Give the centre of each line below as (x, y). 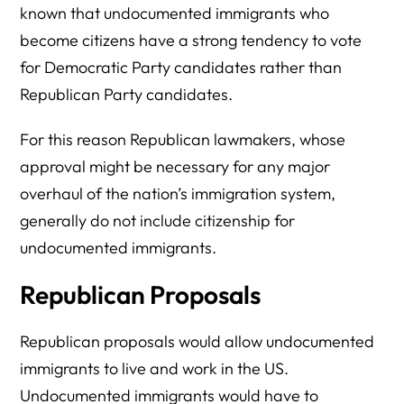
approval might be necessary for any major (175, 166)
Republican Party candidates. (127, 94)
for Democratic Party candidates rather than (181, 67)
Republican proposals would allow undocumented (197, 341)
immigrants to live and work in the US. (155, 368)
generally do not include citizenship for (158, 220)
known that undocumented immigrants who (175, 13)
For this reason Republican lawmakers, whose (183, 139)
